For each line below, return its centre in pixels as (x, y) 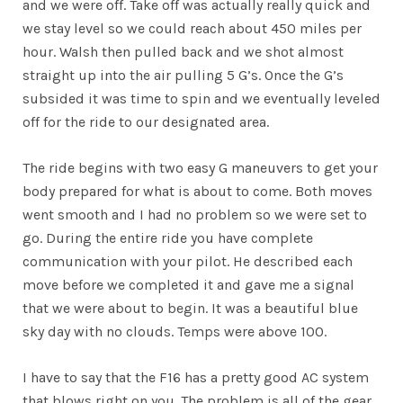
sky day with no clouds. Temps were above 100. (175, 332)
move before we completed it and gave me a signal (188, 285)
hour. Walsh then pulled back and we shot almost (183, 52)
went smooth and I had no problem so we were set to (195, 215)
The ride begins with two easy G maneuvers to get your (200, 168)
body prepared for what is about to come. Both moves (197, 192)
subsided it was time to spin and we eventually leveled (201, 99)
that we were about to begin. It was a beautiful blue (190, 309)
